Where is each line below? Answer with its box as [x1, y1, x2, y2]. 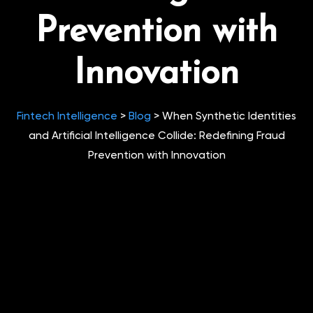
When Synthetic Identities [162, 110, 296, 122]
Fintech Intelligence [17, 110, 117, 122]
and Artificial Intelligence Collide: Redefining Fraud [28, 129, 285, 142]
